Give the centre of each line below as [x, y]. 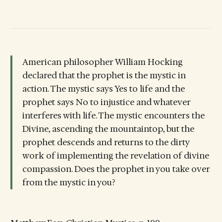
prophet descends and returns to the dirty [106, 142]
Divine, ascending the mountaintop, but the [108, 129]
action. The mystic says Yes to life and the [103, 89]
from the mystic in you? [69, 183]
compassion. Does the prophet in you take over [116, 169]
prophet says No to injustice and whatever [106, 102]
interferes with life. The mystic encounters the [113, 116]
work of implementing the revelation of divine [115, 156]
